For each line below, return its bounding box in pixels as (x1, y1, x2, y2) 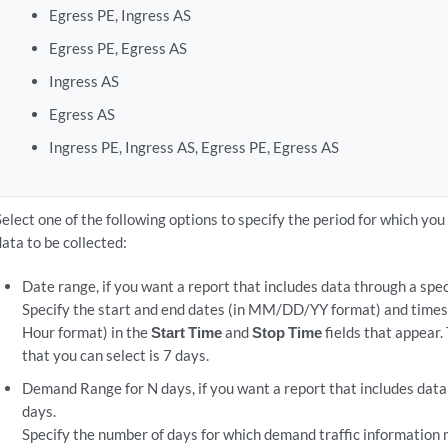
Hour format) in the (21, 323, 151, 341)
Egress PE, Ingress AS (49, 6, 192, 24)
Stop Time (251, 323, 322, 341)
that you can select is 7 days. (21, 346, 209, 364)
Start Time (150, 323, 222, 341)
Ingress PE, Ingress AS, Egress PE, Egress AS (49, 138, 340, 156)
